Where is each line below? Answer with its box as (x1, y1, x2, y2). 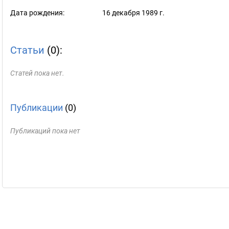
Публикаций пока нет (10, 127, 80, 135)
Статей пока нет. (10, 69, 64, 77)
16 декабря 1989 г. (102, 9, 165, 17)
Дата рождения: (10, 9, 64, 17)
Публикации (10, 102, 63, 113)
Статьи (10, 44, 44, 56)
